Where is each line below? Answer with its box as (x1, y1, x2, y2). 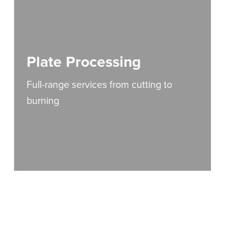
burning (27, 95, 60, 107)
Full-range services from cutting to (27, 79, 173, 91)
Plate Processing (27, 53, 142, 72)
